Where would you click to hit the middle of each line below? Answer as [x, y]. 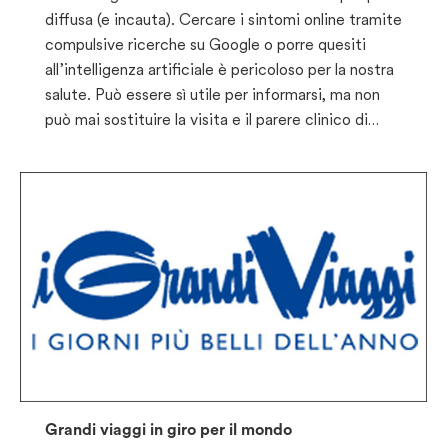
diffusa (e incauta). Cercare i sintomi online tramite [223, 19]
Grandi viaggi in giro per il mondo [168, 430]
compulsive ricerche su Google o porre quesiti [205, 44]
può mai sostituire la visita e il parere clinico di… [212, 119]
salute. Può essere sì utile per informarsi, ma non [212, 94]
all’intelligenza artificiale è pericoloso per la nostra [219, 69]
